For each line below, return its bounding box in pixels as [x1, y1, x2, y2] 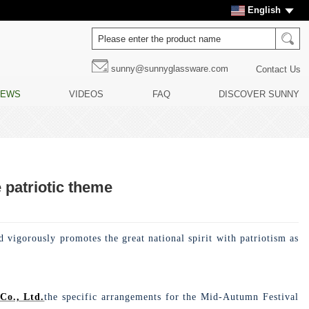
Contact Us [256, 64, 301, 74]
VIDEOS [69, 89, 103, 99]
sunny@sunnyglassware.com [111, 63, 228, 74]
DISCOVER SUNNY [219, 89, 299, 99]
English [248, 5, 281, 15]
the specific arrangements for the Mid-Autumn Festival [44, 292, 299, 302]
